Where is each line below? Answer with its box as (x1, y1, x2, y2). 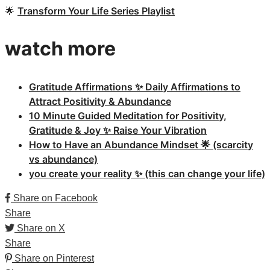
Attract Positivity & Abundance (29, 95, 171, 108)
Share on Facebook (13, 193, 98, 204)
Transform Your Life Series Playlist (17, 5, 175, 17)
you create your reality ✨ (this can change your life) (29, 168, 265, 180)
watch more (5, 37, 116, 61)
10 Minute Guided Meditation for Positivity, (29, 110, 227, 122)
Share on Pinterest (14, 253, 94, 264)
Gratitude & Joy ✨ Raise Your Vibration (29, 124, 207, 137)
